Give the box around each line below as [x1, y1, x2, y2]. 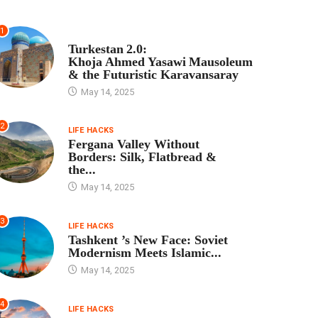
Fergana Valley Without [67, 137, 199, 152]
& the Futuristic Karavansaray [67, 67, 238, 82]
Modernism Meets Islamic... [67, 245, 221, 260]
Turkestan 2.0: [67, 42, 147, 57]
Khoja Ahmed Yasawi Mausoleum [67, 55, 253, 70]
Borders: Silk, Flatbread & [67, 150, 216, 165]
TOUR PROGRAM [67, 31, 135, 40]
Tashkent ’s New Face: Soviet [67, 232, 228, 247]
